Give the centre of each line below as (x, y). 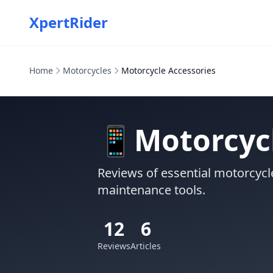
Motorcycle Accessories (168, 70)
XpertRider (69, 22)
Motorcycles (87, 70)
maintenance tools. (151, 190)
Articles (146, 246)
